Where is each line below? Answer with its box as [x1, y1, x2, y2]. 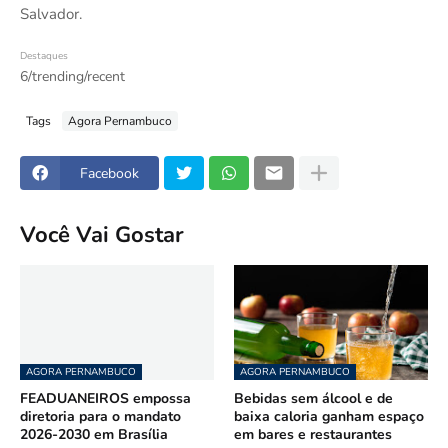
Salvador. [20, 4, 82, 24]
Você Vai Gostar [20, 219, 184, 250]
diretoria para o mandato [20, 407, 181, 426]
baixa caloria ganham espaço [234, 407, 424, 426]
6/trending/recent [20, 67, 125, 86]
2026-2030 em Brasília [20, 425, 168, 444]
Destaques [20, 49, 68, 63]
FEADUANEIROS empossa [20, 389, 191, 408]
